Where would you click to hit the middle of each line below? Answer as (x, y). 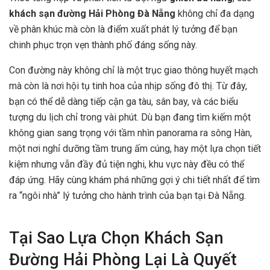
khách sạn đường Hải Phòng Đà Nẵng (92, 13)
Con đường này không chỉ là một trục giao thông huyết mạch (133, 70)
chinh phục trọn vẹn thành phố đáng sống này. (103, 45)
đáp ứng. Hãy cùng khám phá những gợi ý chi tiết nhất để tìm (134, 180)
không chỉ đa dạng (215, 13)
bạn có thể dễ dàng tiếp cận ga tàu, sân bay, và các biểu (124, 101)
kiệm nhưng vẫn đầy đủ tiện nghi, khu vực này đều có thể (127, 164)
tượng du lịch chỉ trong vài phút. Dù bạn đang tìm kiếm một (130, 117)
